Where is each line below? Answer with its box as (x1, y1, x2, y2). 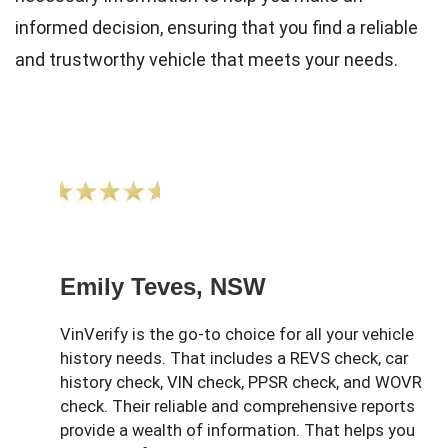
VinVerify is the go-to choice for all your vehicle (60, 324, 414, 344)
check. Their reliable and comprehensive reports (60, 396, 415, 416)
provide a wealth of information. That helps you (60, 420, 415, 440)
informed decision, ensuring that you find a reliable (15, 16, 418, 38)
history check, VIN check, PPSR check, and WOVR (60, 372, 422, 392)
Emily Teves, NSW (60, 272, 266, 300)
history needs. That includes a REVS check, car (60, 348, 408, 368)
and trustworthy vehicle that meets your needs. (15, 48, 398, 70)
